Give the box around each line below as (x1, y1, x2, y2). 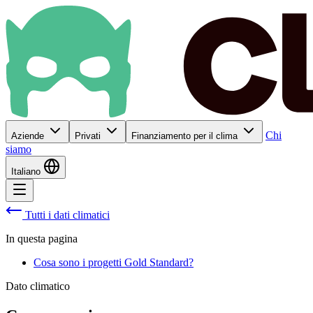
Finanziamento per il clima (131, 131, 240, 141)
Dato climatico (6, 280, 70, 292)
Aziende (11, 131, 47, 141)
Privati (75, 131, 103, 141)
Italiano (11, 166, 43, 177)
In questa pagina (6, 233, 78, 245)
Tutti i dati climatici (22, 209, 110, 221)
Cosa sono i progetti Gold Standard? (34, 256, 194, 268)
